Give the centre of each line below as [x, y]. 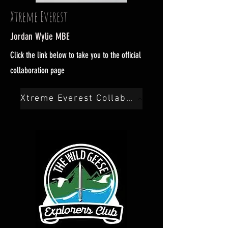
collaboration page [37, 70]
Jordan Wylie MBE [40, 36]
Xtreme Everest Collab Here [129, 99]
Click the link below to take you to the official [76, 55]
